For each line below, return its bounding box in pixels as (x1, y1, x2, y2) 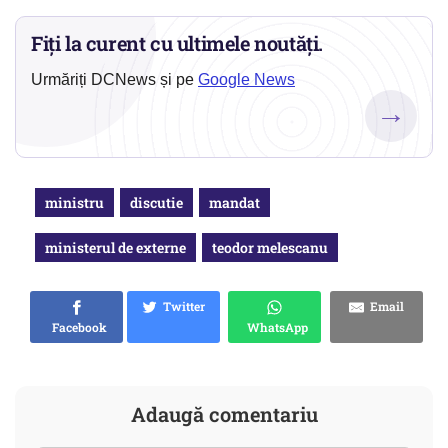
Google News (198, 71, 295, 89)
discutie (130, 193, 183, 213)
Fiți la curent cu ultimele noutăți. (31, 30, 324, 57)
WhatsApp (241, 319, 308, 336)
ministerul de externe (45, 238, 186, 258)
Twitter (157, 298, 205, 315)
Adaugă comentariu (130, 401, 318, 428)
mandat (209, 193, 260, 213)
